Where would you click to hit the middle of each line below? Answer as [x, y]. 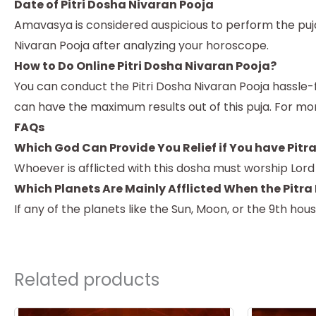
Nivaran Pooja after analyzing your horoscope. [141, 45]
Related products [87, 279]
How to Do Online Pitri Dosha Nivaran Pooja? [145, 66]
